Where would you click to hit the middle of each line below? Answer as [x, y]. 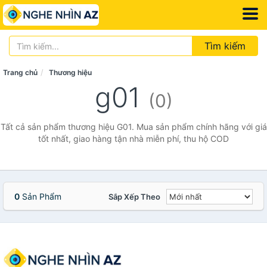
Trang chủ [20, 72]
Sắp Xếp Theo [134, 197]
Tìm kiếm [225, 46]
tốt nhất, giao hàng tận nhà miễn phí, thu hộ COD [133, 139]
